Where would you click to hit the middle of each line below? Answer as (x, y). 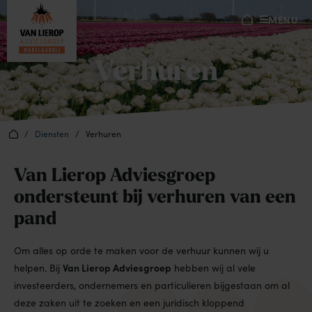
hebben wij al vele (213, 268)
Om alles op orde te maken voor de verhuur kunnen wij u (141, 250)
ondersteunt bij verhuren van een (155, 198)
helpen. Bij (38, 268)
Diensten (52, 134)
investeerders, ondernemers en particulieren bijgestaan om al (152, 285)
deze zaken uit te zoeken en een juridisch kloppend (129, 303)
